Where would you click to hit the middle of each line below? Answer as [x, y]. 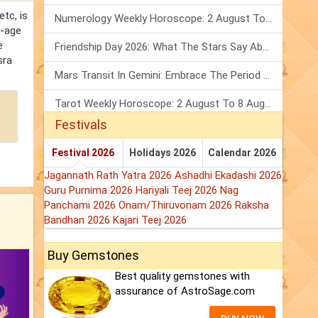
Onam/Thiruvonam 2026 [177, 205]
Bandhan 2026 [78, 220]
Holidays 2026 [163, 153]
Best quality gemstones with [182, 276]
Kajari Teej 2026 [150, 220]
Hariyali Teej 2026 [178, 191]
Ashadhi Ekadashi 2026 [228, 176]
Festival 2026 [83, 153]
